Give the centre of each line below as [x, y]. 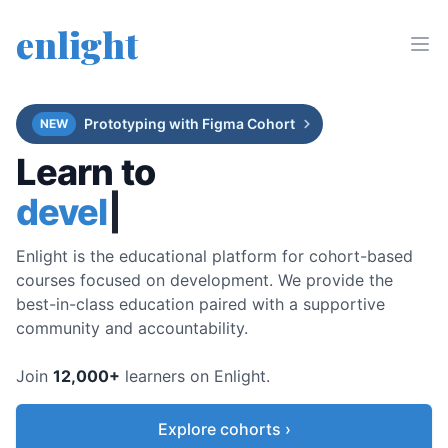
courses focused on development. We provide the [204, 280]
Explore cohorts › [224, 429]
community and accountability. [132, 328]
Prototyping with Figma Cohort [189, 123]
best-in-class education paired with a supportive [200, 304]
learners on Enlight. [197, 376]
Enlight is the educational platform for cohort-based [214, 256]
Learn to [85, 172]
